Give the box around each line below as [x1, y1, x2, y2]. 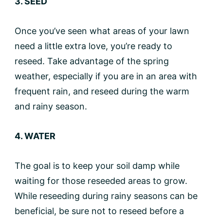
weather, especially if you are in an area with [15, 71, 197, 81]
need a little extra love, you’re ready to [15, 40, 172, 51]
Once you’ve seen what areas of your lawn [15, 25, 189, 36]
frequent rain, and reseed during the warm [15, 86, 189, 96]
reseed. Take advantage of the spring [15, 55, 169, 66]
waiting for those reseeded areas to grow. [15, 175, 187, 186]
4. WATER [15, 130, 55, 141]
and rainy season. [15, 101, 87, 111]
